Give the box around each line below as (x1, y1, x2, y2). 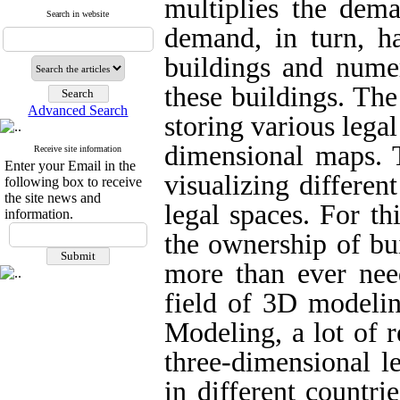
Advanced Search (28, 103, 129, 118)
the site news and (4, 190, 101, 205)
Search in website (46, 9, 110, 19)
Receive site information (34, 144, 122, 154)
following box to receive (4, 174, 142, 189)
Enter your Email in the (4, 158, 136, 173)
